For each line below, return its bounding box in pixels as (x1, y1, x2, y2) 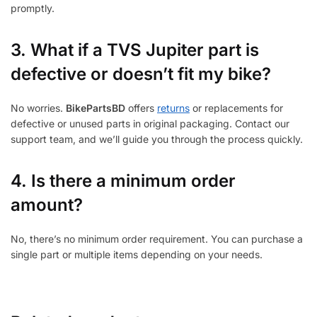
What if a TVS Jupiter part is (30, 40, 259, 61)
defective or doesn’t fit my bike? (11, 64, 271, 85)
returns (157, 102, 190, 115)
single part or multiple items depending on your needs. (11, 248, 263, 261)
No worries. (11, 102, 66, 115)
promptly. (11, 2, 54, 15)
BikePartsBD (66, 102, 125, 115)
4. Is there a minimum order (11, 171, 236, 192)
